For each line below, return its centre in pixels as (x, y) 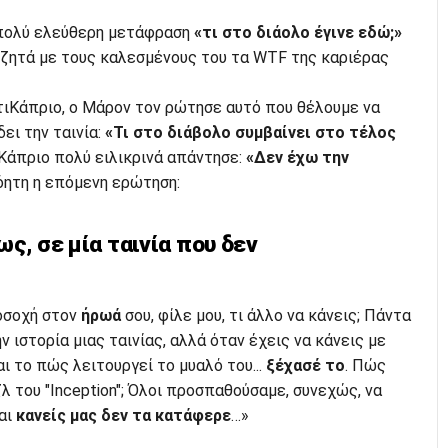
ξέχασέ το (303, 365)
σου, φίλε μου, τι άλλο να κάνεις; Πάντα (265, 315)
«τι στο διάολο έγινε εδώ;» (297, 33)
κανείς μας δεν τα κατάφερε (123, 415)
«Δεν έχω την (295, 158)
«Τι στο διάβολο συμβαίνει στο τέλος (250, 133)
